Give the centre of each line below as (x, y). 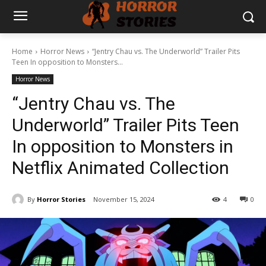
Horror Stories (61, 199)
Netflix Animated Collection (121, 168)
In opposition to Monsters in (123, 146)
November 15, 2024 (124, 199)
